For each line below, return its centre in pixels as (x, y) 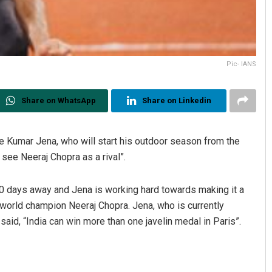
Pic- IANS (242, 64)
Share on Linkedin (176, 101)
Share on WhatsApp (58, 101)
